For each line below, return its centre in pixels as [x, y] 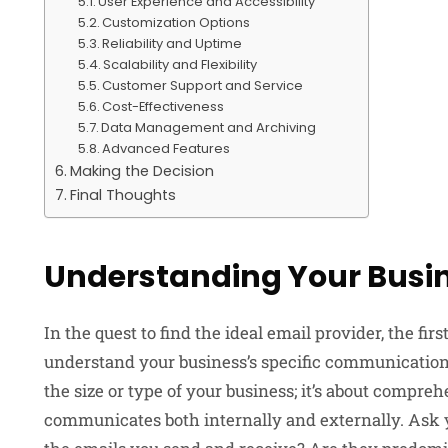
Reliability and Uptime [172, 43]
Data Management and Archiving [209, 127]
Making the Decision [141, 170]
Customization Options [176, 22]
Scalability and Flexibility [180, 64]
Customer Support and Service [203, 85]
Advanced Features [166, 148]
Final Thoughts [122, 194]
